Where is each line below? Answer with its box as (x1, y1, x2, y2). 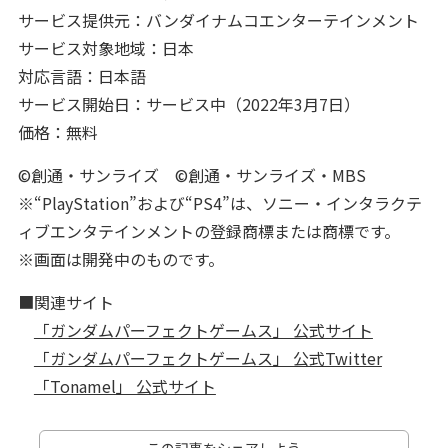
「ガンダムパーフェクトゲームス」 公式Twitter (33, 345, 382, 370)
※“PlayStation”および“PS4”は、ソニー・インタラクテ (17, 190, 422, 215)
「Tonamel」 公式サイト (33, 373, 216, 398)
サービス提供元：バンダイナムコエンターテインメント (17, 7, 419, 32)
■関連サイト (17, 289, 114, 314)
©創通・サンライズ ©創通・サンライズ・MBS (17, 162, 366, 187)
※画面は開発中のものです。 (17, 246, 224, 271)
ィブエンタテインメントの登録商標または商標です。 (17, 218, 400, 243)
